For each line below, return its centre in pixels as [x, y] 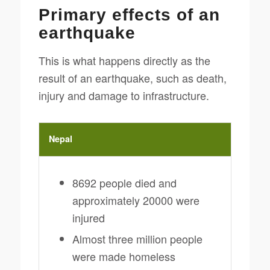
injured [88, 217]
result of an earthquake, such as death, [132, 77]
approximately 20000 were [136, 200]
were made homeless [124, 256]
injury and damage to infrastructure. [124, 95]
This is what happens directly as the [124, 60]
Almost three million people [137, 238]
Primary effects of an [129, 15]
